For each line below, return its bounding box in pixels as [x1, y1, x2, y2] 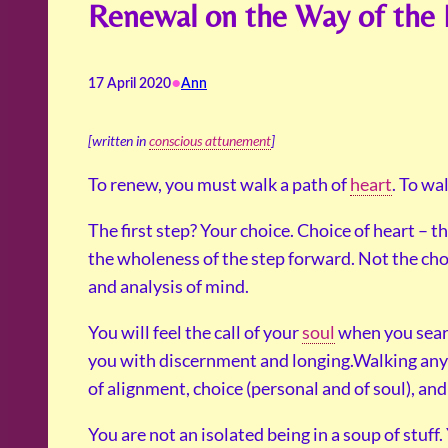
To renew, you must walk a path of [88, 173, 350, 196]
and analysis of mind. [88, 275, 249, 298]
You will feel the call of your [88, 321, 302, 344]
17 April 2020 [88, 77, 171, 92]
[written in [88, 132, 149, 150]
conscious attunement [149, 132, 271, 150]
